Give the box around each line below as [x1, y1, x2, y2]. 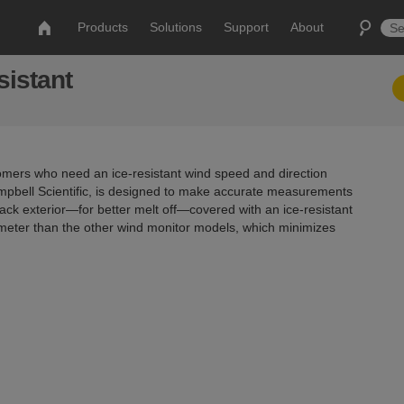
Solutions [150, 20, 203, 34]
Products [78, 20, 129, 34]
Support [224, 20, 270, 34]
